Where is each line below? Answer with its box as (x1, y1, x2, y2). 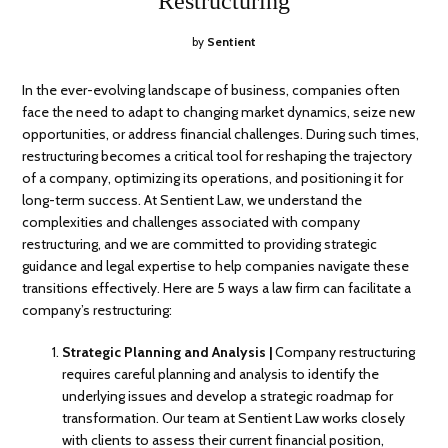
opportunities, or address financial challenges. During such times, (22, 124, 420, 143)
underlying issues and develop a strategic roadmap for (62, 386, 394, 405)
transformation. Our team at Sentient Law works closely (62, 408, 406, 427)
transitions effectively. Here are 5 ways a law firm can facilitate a (22, 278, 412, 297)
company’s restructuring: (22, 300, 176, 319)
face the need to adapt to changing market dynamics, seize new (22, 102, 416, 121)
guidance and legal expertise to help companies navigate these (22, 256, 410, 275)
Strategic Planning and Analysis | (62, 342, 276, 361)
